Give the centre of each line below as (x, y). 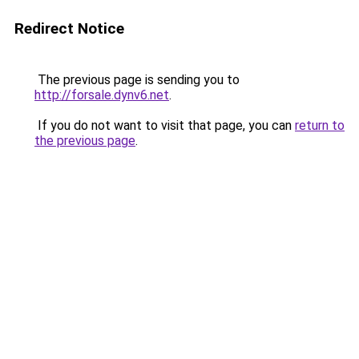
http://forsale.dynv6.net (102, 95)
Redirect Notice (69, 28)
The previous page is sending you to (137, 80)
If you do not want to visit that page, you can (165, 125)
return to (320, 125)
